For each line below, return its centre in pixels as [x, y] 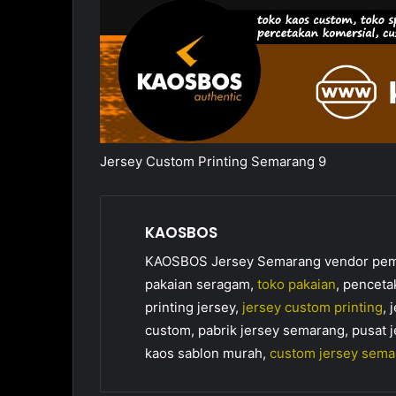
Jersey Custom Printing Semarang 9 [213, 161]
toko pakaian [297, 285]
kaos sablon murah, [208, 354]
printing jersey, [194, 308]
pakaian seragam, [202, 285]
